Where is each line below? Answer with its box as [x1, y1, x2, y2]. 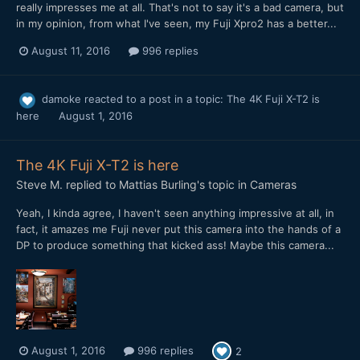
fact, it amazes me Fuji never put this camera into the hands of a [16, 222, 341, 235]
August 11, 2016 [31, 44, 110, 58]
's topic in [197, 177, 250, 191]
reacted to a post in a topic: [81, 92, 227, 106]
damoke [42, 92, 81, 106]
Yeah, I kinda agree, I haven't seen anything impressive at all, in [16, 206, 334, 219]
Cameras [250, 177, 297, 191]
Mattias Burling [119, 177, 197, 191]
